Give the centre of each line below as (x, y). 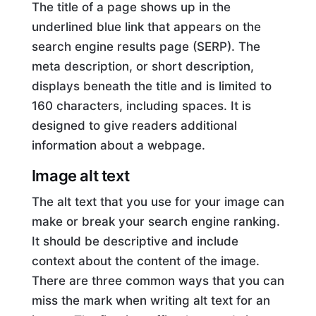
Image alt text (80, 175)
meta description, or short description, (142, 66)
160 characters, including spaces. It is (141, 105)
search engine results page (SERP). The (146, 46)
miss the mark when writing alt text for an (151, 300)
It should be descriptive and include (135, 241)
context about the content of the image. (145, 261)
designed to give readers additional (134, 125)
